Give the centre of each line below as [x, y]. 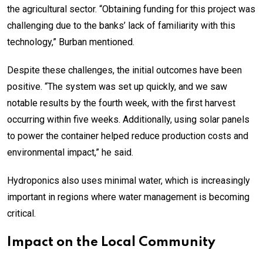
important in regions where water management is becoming [128, 197]
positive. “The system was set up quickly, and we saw [117, 86]
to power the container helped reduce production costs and [128, 136]
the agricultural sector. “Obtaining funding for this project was [131, 9]
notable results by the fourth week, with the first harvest [121, 103]
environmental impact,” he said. [70, 152]
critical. [21, 213]
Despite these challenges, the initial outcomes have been [124, 70]
